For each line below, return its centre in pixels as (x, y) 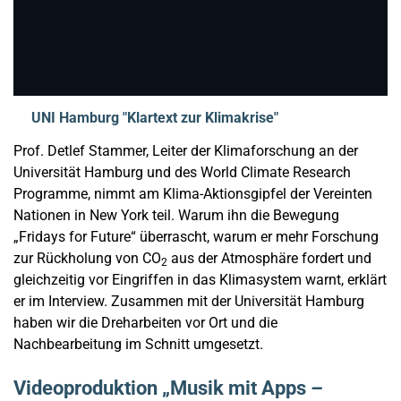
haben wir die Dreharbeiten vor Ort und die (145, 323)
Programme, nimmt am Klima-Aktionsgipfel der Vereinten (193, 194)
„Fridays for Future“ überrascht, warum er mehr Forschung (196, 237)
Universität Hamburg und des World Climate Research (182, 173)
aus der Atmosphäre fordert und (269, 259)
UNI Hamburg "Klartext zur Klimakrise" (155, 118)
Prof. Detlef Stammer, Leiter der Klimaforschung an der (186, 151)
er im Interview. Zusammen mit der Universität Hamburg (189, 302)
